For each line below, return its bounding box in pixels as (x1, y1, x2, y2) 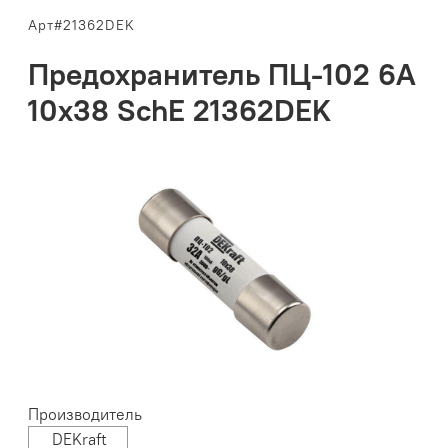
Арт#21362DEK (28, 16, 136, 35)
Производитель (28, 404, 143, 425)
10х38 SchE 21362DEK (28, 91, 332, 130)
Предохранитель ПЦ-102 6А (28, 55, 417, 94)
